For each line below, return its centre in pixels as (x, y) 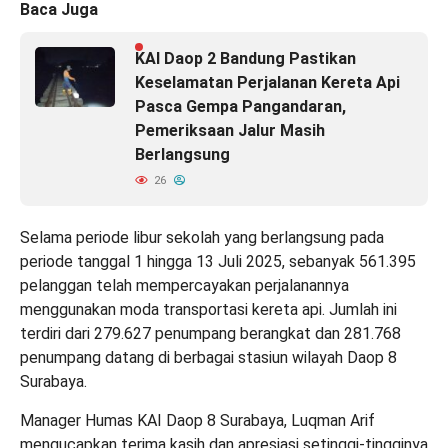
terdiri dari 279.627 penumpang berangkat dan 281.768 (210, 333)
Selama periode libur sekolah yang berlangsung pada (202, 237)
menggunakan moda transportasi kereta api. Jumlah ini (208, 309)
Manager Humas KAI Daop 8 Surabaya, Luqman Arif (197, 420)
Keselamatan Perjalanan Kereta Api (267, 82)
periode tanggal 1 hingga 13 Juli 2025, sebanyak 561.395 (218, 261)
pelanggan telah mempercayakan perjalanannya (184, 285)
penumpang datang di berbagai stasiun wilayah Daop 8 (208, 357)
